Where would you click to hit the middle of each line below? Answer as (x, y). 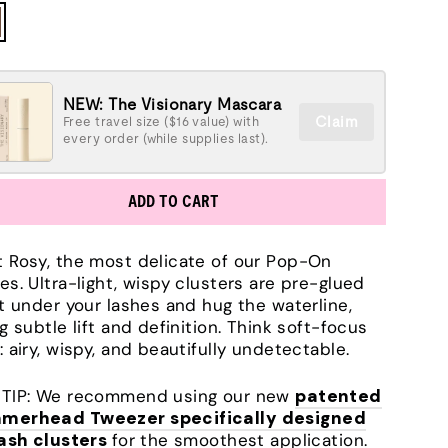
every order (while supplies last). (166, 138)
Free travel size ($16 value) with (161, 121)
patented (338, 396)
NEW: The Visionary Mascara (172, 104)
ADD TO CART (173, 201)
